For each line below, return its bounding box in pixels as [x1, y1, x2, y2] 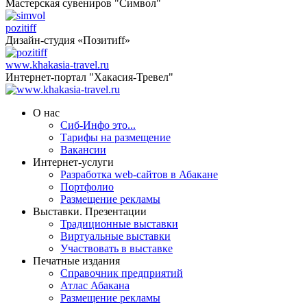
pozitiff [5, 21, 36, 34]
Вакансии [60, 143, 106, 156]
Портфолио [60, 180, 114, 193]
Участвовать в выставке [60, 242, 173, 254]
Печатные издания [33, 254, 120, 267]
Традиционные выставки [60, 217, 178, 230]
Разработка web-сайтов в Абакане [60, 168, 218, 180]
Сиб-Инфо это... [60, 119, 136, 131]
